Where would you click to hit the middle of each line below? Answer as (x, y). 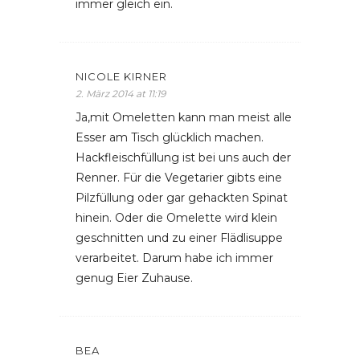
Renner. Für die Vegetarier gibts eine (179, 178)
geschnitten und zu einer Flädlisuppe (179, 238)
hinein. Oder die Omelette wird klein (176, 218)
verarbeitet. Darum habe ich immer (174, 258)
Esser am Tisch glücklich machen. (170, 137)
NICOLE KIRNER (121, 76)
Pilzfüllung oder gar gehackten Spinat (182, 198)
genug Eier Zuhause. (134, 278)
